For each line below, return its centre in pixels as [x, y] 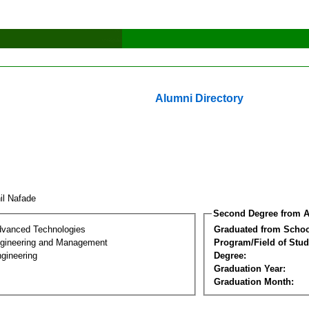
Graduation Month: [254, 281]
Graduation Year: [250, 268]
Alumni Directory [199, 98]
